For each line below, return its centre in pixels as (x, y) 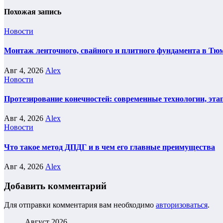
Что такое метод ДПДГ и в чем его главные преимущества (110, 147)
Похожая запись (33, 11)
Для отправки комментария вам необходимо (80, 205)
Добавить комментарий (55, 186)
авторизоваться (182, 205)
